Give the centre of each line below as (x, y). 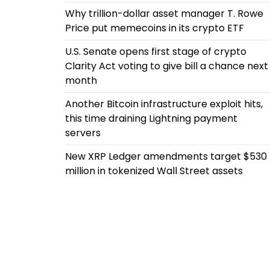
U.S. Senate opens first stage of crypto (155, 52)
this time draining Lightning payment (151, 118)
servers (83, 133)
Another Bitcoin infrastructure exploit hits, (164, 104)
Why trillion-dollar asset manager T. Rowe (164, 14)
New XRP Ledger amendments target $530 (166, 156)
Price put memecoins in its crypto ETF (154, 28)
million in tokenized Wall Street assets (154, 171)
